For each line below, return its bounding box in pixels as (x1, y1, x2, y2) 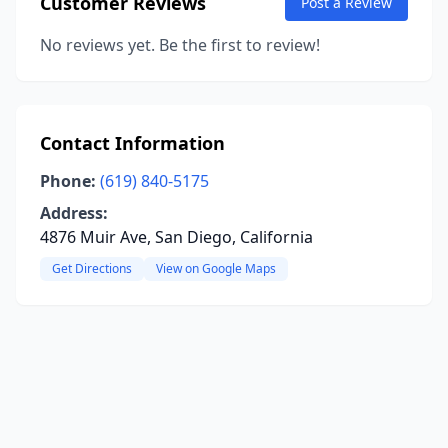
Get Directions (52, 260, 132, 277)
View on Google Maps (156, 260, 276, 277)
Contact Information (40, 131, 225, 155)
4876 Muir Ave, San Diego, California (40, 226, 313, 248)
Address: (40, 202, 108, 224)
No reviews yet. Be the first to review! (40, 34, 320, 56)
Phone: (40, 170, 96, 192)
